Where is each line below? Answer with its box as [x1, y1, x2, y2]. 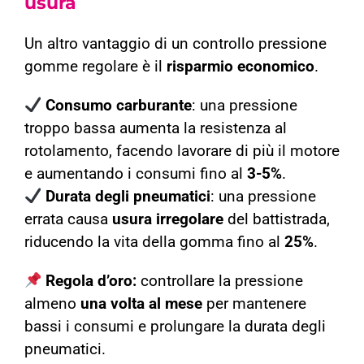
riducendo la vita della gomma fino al [24, 233, 284, 252]
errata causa [24, 210, 112, 229]
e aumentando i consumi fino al [24, 165, 247, 184]
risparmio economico [166, 58, 314, 76]
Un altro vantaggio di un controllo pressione [24, 35, 327, 54]
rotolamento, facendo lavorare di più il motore [24, 142, 340, 161]
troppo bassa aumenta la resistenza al [24, 119, 287, 138]
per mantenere [201, 295, 306, 314]
